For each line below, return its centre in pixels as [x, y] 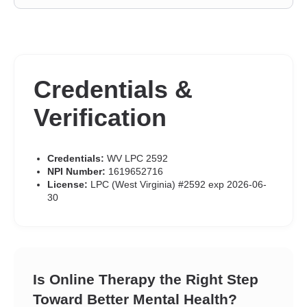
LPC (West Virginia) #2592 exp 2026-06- [177, 184]
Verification [100, 118]
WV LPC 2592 [136, 158]
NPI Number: [76, 171]
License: [67, 184]
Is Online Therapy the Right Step [146, 279]
